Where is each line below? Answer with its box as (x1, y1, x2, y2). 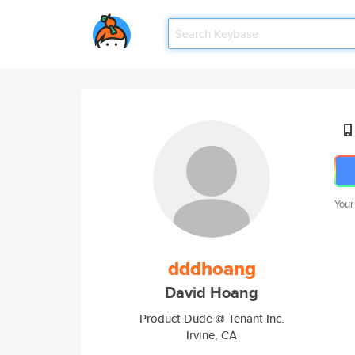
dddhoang (167, 254, 256, 283)
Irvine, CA (186, 326, 237, 343)
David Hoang (165, 281, 258, 304)
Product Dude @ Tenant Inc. (139, 310, 284, 326)
